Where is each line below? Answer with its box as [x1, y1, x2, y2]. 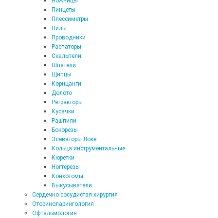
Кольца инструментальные [52, 145, 125, 152]
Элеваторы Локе [52, 136, 96, 143]
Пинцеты [52, 6, 75, 13]
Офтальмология [32, 210, 77, 217]
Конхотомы [52, 173, 83, 180]
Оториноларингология [32, 200, 94, 207]
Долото [52, 90, 72, 96]
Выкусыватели [52, 182, 92, 189]
